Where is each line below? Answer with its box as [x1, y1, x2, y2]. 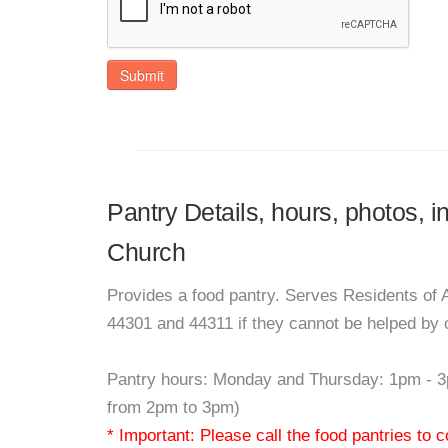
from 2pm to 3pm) [107, 398, 240, 417]
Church [107, 238, 185, 266]
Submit [120, 65, 164, 85]
